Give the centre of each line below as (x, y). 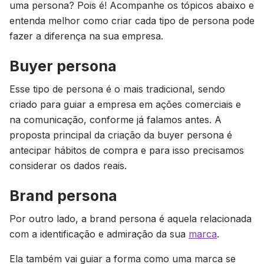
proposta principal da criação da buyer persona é (121, 135)
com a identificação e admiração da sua (99, 234)
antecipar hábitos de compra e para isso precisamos (127, 150)
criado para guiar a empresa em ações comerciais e (125, 104)
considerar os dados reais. (68, 166)
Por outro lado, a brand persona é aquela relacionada (131, 219)
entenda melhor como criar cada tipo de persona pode (132, 21)
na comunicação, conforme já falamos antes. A (115, 120)
